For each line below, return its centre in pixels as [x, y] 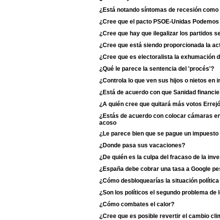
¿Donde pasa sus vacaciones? [142, 145]
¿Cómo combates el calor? [137, 204]
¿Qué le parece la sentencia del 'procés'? [157, 69]
